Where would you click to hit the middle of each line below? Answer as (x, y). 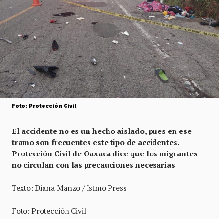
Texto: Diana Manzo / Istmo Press (69, 188)
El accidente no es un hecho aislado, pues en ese (102, 131)
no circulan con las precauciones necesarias (93, 165)
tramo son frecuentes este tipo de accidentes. (95, 142)
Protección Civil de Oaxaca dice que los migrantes (105, 153)
